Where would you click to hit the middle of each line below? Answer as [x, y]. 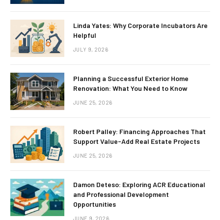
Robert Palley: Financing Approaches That [139, 132]
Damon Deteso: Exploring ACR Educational [139, 185]
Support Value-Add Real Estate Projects [137, 141]
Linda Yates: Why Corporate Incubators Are [140, 26]
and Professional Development [121, 194]
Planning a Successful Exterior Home [131, 79]
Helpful [85, 35]
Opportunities [95, 204]
